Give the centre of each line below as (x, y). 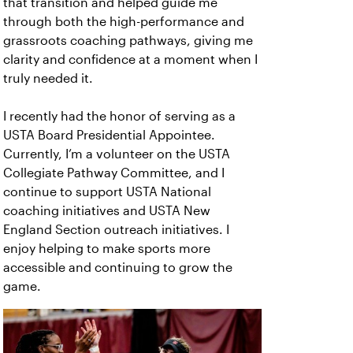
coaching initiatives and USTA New (107, 211)
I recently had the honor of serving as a (119, 117)
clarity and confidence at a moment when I (130, 60)
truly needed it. (48, 79)
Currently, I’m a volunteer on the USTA (117, 154)
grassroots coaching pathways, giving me (128, 41)
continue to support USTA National (107, 192)
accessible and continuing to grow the (118, 268)
